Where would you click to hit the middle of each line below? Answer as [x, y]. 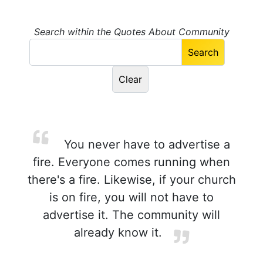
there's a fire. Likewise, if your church [131, 180]
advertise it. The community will [131, 215]
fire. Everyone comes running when [131, 162]
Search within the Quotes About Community [131, 32]
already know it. [118, 232]
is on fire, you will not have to [131, 197]
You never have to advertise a [145, 144]
